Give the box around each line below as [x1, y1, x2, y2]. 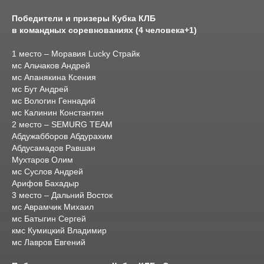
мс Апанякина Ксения [12, 72, 96, 82]
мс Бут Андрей [12, 84, 68, 94]
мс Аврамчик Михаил [12, 202, 94, 212]
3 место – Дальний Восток [12, 190, 113, 200]
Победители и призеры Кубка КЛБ [12, 14, 156, 23]
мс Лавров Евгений [12, 237, 85, 247]
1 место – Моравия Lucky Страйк [12, 49, 140, 58]
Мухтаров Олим [12, 155, 73, 164]
